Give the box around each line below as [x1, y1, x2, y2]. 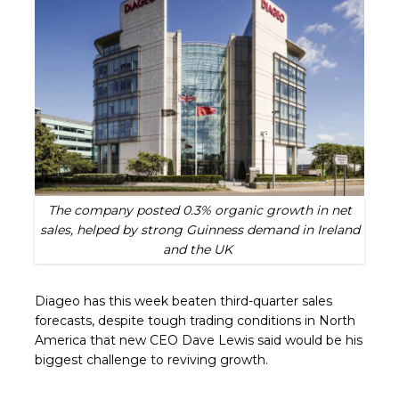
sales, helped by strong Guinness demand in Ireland [39, 222, 360, 239]
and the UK [163, 241, 236, 258]
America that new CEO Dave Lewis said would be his [35, 332, 363, 349]
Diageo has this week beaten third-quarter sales [35, 293, 333, 310]
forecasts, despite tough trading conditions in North [35, 313, 356, 330]
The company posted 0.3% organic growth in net [47, 202, 352, 219]
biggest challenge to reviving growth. [35, 352, 269, 369]
